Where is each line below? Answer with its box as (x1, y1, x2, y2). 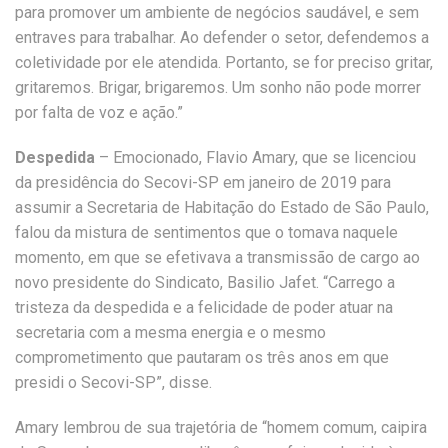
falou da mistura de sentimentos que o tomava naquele (15, 223, 398, 242)
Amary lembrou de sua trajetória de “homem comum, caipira (15, 418, 427, 437)
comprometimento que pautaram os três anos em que (15, 348, 389, 367)
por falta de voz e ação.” (15, 103, 183, 122)
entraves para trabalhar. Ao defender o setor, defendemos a (15, 28, 429, 47)
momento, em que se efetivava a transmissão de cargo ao (15, 248, 420, 267)
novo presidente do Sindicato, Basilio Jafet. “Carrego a (15, 273, 395, 292)
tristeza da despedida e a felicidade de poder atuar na (15, 298, 393, 317)
